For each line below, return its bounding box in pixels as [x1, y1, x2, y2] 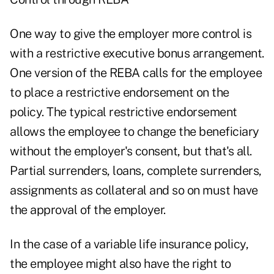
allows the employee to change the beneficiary [10, 124, 259, 139]
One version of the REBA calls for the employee [10, 65, 262, 81]
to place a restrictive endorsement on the [10, 85, 229, 100]
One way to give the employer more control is [10, 26, 251, 42]
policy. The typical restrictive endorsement [10, 105, 237, 120]
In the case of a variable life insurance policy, [10, 237, 248, 252]
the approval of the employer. [10, 202, 166, 218]
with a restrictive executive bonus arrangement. [10, 46, 264, 61]
